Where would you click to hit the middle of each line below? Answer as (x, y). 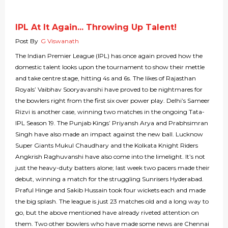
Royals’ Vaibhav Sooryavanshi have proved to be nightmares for (109, 90)
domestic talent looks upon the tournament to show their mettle (110, 67)
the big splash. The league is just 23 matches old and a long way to (112, 202)
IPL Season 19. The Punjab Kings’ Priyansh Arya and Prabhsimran (112, 123)
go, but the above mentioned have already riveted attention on (107, 213)
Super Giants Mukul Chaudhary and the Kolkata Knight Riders (107, 146)
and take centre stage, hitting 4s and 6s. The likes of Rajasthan (106, 78)
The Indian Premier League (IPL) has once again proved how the (109, 56)
